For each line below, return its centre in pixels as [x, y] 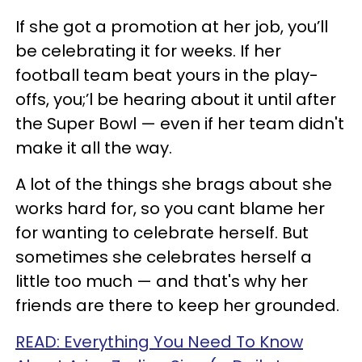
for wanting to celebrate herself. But [162, 233]
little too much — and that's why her [162, 282]
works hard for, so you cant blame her [170, 209]
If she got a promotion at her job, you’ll [172, 27]
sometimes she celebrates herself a [164, 257]
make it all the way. [94, 148]
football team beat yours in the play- [167, 76]
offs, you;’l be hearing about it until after [176, 100]
